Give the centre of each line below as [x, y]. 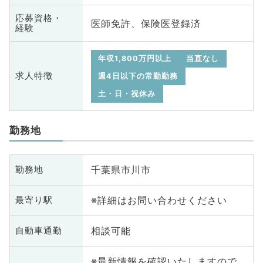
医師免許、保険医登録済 [146, 23]
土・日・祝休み [127, 93]
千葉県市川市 [121, 170]
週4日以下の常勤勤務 [138, 76]
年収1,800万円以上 [135, 58]
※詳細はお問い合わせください [159, 200]
